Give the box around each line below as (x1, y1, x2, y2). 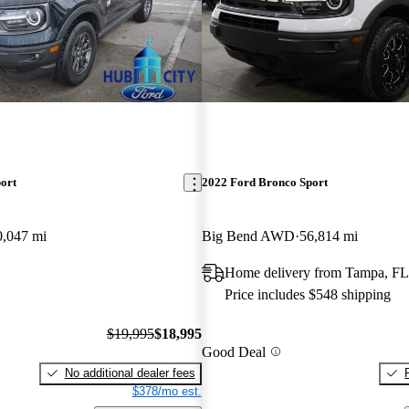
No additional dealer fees (64, 365, 195, 380)
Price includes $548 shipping (224, 287, 391, 303)
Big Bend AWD (201, 228, 295, 245)
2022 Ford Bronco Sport (201, 175, 328, 190)
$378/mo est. (131, 383, 202, 398)
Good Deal (201, 343, 266, 360)
